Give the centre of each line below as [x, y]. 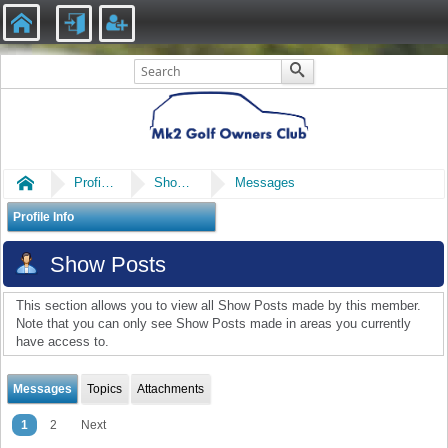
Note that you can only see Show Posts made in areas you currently [213, 324]
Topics [105, 388]
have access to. [62, 342]
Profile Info [44, 216]
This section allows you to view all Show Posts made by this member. [218, 306]
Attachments [171, 388]
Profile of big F [108, 183]
